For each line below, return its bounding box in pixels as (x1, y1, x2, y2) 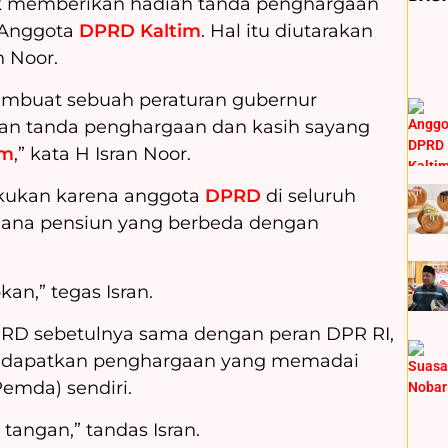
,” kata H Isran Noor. (14, 143, 191, 166)
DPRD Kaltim (79, 20, 201, 43)
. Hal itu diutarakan (201, 20, 373, 43)
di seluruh (266, 185, 356, 208)
